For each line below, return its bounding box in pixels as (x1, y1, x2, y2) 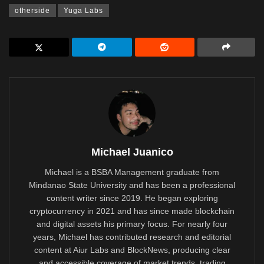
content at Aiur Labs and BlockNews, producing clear (34, 245, 230, 255)
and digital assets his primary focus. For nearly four (37, 219, 227, 229)
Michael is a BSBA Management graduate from (45, 167, 219, 177)
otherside (15, 6, 50, 15)
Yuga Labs (64, 6, 103, 15)
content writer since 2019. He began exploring (46, 193, 218, 203)
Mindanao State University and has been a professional (29, 180, 235, 190)
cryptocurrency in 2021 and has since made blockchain (29, 206, 235, 216)
